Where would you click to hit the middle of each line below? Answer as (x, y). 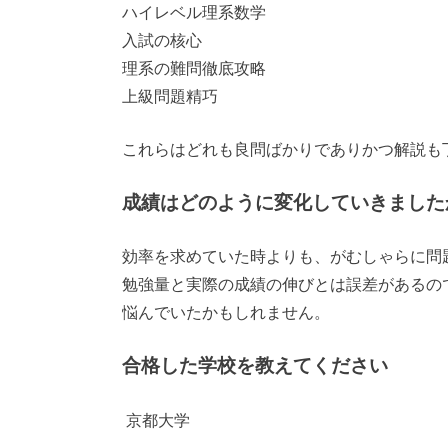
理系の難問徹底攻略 (194, 68)
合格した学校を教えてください (255, 367)
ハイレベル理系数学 (194, 12)
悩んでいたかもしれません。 (226, 313)
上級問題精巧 (170, 96)
